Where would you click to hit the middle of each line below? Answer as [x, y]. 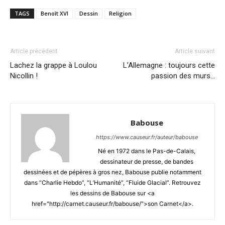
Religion [120, 13]
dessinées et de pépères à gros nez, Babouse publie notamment [113, 172]
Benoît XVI [54, 13]
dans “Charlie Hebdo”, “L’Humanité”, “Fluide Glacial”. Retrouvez [113, 182]
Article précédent [34, 51]
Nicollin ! [24, 76]
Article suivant [195, 51]
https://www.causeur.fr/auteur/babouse [147, 137]
